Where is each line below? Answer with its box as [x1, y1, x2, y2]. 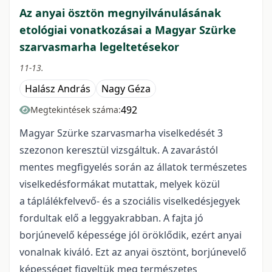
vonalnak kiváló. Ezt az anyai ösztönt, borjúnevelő [19, 245, 246, 259]
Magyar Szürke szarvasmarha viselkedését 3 [19, 126, 223, 140]
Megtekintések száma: [30, 104, 121, 115]
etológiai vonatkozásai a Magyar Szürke [19, 22, 236, 37]
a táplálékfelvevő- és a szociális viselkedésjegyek [19, 194, 240, 208]
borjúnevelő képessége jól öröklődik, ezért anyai [19, 228, 242, 242]
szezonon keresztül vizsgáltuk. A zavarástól [19, 143, 218, 157]
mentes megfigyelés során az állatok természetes [19, 160, 247, 174]
